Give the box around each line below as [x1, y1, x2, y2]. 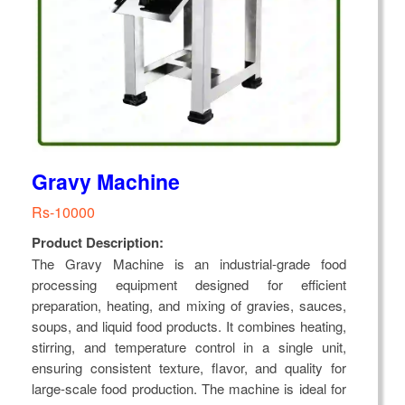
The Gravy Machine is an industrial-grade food [32, 254, 346, 274]
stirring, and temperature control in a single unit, [32, 337, 346, 357]
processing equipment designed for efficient [32, 275, 346, 295]
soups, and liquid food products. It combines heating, [32, 316, 346, 336]
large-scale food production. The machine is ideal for [32, 379, 346, 399]
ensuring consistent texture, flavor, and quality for [32, 358, 346, 378]
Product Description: [32, 232, 164, 253]
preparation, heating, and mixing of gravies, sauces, [32, 296, 346, 316]
